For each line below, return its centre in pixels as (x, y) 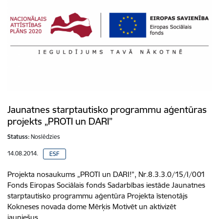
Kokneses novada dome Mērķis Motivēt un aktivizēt (92, 206)
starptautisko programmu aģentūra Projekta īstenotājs (98, 196)
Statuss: (19, 136)
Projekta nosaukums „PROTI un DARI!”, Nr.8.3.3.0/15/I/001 (106, 174)
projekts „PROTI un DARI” (60, 121)
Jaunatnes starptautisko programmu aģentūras (107, 109)
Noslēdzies (45, 136)
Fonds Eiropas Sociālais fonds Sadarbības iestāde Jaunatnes (106, 185)
